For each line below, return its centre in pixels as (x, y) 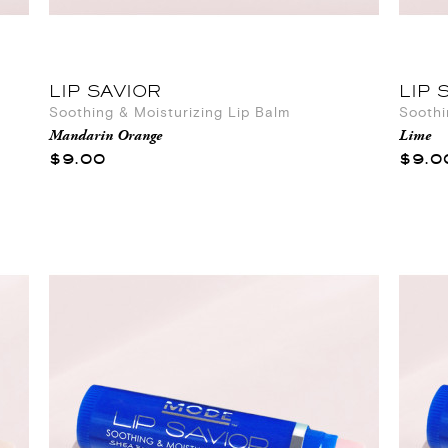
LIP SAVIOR (105, 91)
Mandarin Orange (105, 136)
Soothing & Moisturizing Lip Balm (169, 114)
